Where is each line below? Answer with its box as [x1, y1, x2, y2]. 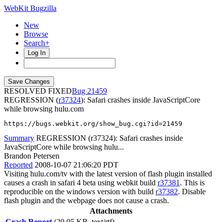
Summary [4, 134, 34, 142]
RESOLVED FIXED [4, 87, 72, 95]
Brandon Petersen [4, 152, 59, 160]
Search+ [24, 39, 50, 47]
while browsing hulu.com [4, 105, 84, 113]
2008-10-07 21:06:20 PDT [35, 161, 118, 169]
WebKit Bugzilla [4, 4, 56, 12]
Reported [4, 161, 33, 169]
